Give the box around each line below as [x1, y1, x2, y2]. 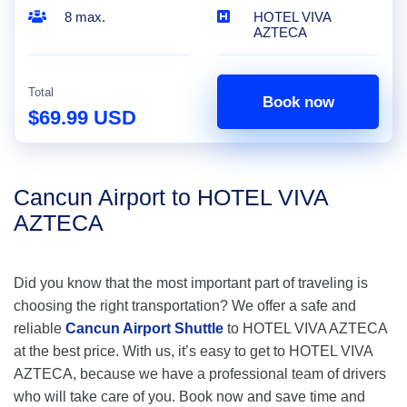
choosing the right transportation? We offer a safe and [14, 298, 356, 313]
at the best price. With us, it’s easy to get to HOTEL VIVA [14, 343, 372, 359]
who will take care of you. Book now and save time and [14, 389, 365, 404]
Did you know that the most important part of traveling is [14, 275, 368, 291]
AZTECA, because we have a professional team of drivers [14, 366, 386, 382]
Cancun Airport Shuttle [65, 321, 223, 336]
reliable [14, 321, 65, 336]
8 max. [65, 9, 105, 25]
